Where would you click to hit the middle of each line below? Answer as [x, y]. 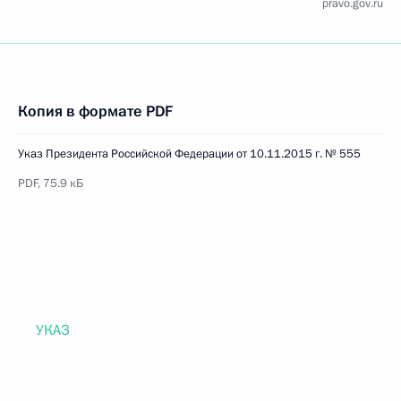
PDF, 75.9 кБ [51, 183]
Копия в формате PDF [95, 111]
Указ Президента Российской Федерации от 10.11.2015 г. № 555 [189, 154]
